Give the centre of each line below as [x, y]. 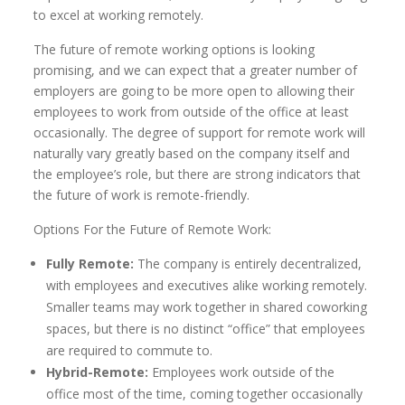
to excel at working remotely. [119, 15]
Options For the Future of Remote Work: [153, 229]
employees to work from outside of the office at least [192, 112]
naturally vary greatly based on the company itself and [192, 153]
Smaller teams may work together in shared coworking [207, 307]
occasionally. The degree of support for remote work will [200, 132]
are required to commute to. [130, 350]
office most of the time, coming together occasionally [205, 394]
